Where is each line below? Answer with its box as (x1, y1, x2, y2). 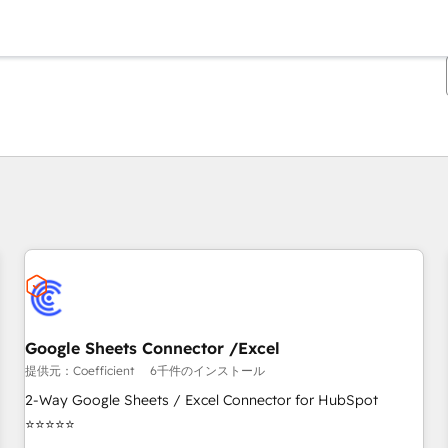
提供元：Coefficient (25, 363, 134, 378)
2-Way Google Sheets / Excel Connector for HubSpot (25, 391, 378, 409)
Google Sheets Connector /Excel (25, 338, 280, 358)
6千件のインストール (150, 363, 265, 378)
